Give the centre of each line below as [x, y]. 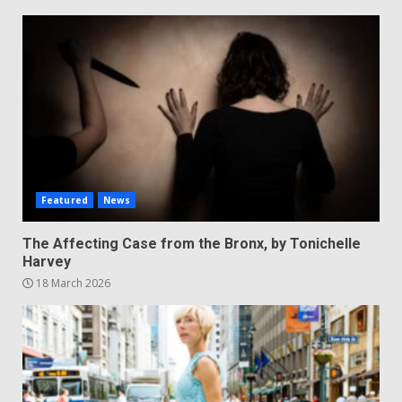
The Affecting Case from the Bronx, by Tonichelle [192, 244]
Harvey [47, 262]
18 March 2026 [72, 283]
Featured [65, 200]
